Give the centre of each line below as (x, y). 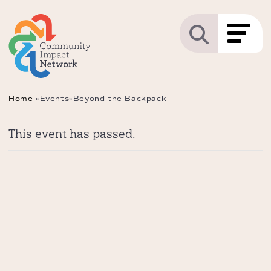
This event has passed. (72, 134)
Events (54, 99)
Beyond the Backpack (120, 99)
